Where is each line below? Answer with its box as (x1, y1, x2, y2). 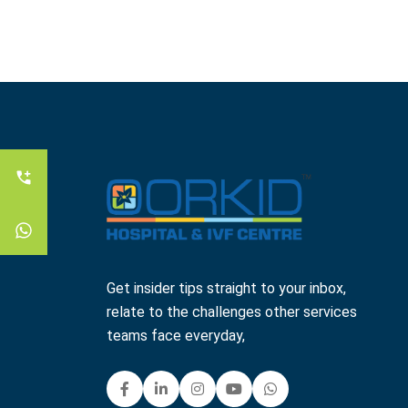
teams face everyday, (107, 326, 245, 344)
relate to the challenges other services (107, 302, 357, 321)
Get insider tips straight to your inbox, (107, 279, 346, 297)
